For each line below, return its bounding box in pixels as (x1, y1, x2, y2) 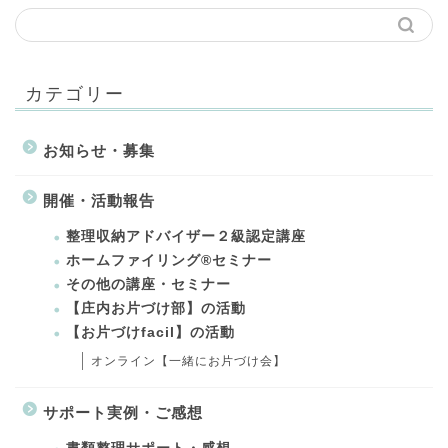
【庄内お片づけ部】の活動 (66, 300, 246, 316)
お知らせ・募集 (43, 141, 155, 159)
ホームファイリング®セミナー (66, 252, 272, 268)
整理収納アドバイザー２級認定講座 (66, 228, 306, 244)
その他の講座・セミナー (66, 276, 231, 292)
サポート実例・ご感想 (43, 403, 203, 421)
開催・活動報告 (43, 191, 155, 209)
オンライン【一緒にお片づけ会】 (91, 353, 286, 368)
